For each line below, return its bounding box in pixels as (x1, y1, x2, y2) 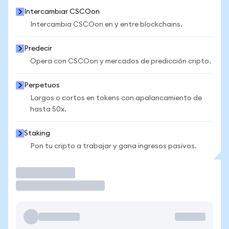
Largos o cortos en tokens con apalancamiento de (30, 95, 202, 102)
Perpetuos (24, 82, 60, 89)
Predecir (24, 45, 52, 52)
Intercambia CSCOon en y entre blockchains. (30, 21, 182, 28)
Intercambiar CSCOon (24, 8, 100, 15)
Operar (16, 167, 50, 178)
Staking (24, 130, 50, 137)
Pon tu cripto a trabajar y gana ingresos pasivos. (30, 143, 197, 150)
